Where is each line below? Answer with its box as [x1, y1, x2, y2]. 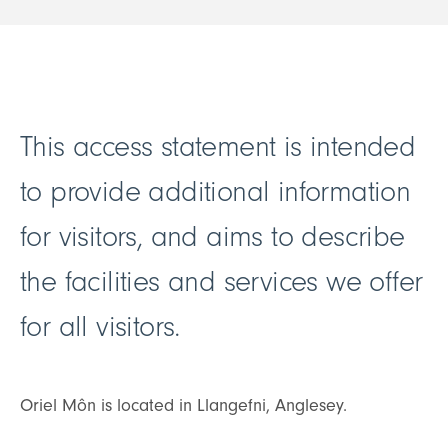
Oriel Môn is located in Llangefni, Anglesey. [20, 394, 357, 416]
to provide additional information [20, 174, 411, 209]
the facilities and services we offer [20, 264, 423, 299]
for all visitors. [20, 309, 180, 344]
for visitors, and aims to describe [20, 219, 405, 254]
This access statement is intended [20, 129, 416, 164]
